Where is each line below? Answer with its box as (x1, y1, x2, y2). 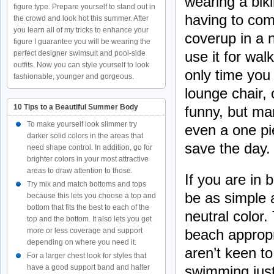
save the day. (185, 140, 270, 157)
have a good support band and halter (27, 263, 150, 272)
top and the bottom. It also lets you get (27, 215, 152, 223)
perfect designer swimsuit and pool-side (13, 49, 146, 57)
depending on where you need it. (27, 238, 136, 246)
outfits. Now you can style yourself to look (13, 61, 149, 69)
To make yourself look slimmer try (27, 120, 137, 128)
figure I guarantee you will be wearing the (13, 37, 150, 46)
